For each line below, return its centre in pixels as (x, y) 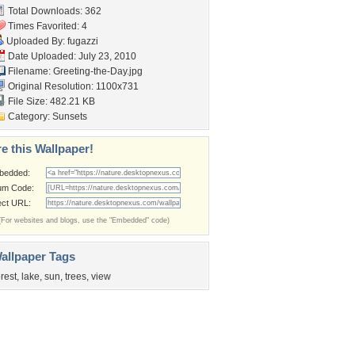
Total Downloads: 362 (53, 11)
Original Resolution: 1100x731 (72, 86)
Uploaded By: (36, 41)
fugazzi (83, 41)
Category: (29, 116)
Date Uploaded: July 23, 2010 (71, 56)
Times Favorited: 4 (46, 26)
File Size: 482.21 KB (50, 101)
